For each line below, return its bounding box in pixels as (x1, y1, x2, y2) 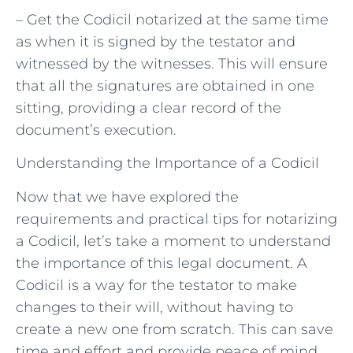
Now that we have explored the (16, 188, 239, 206)
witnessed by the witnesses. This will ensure (16, 54, 328, 72)
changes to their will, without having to (16, 298, 293, 316)
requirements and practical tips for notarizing (16, 210, 337, 228)
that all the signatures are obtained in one (16, 76, 314, 95)
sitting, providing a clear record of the (16, 98, 281, 117)
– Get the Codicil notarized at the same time (16, 10, 329, 28)
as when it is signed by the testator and (16, 32, 295, 50)
